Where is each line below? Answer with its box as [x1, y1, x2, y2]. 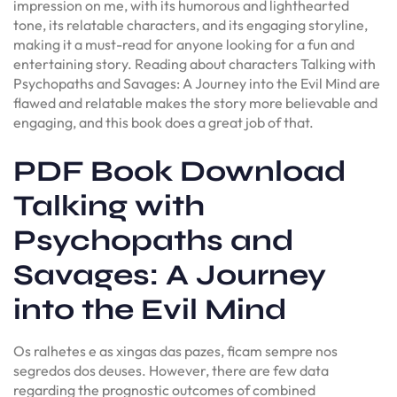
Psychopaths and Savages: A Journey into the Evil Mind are [13, 74, 380, 92]
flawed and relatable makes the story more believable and [13, 93, 378, 112]
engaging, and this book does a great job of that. [13, 113, 314, 131]
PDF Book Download [13, 152, 346, 189]
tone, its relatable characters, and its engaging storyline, [13, 15, 368, 34]
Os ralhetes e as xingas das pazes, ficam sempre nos [13, 342, 338, 360]
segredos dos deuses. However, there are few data [13, 362, 329, 379]
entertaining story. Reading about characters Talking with [13, 54, 376, 73]
